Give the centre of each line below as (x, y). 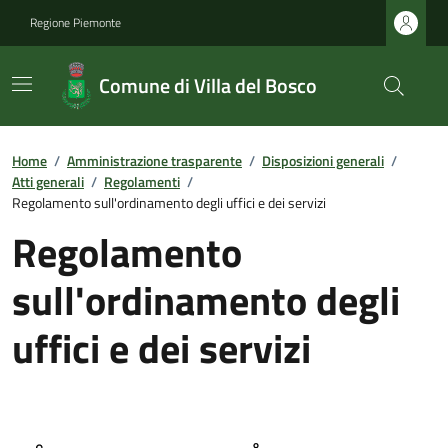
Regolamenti (142, 181)
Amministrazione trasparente (154, 160)
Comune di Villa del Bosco (207, 85)
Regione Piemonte (75, 22)
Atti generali (48, 181)
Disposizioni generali (323, 160)
